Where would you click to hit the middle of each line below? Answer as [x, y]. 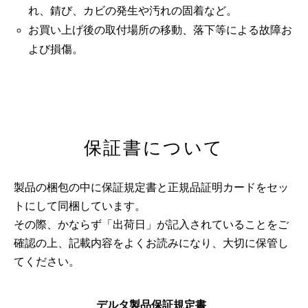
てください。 [47, 261]
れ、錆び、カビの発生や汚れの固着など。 [132, 11]
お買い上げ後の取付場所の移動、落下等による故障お [160, 30]
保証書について [154, 147]
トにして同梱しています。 [80, 206]
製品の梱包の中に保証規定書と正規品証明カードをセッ [151, 187]
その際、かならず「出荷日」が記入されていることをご [151, 224]
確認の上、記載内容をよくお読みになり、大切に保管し [151, 243]
